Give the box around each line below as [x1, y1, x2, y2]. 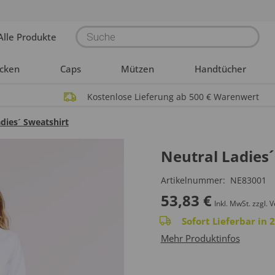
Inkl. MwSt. [214, 198, 250, 209]
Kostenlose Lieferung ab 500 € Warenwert [87, 91, 259, 103]
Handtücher [194, 63, 246, 75]
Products [74, 23, 121, 38]
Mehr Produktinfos [160, 231, 240, 244]
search [74, 34, 109, 49]
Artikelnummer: [160, 175, 228, 186]
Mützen [121, 63, 155, 75]
